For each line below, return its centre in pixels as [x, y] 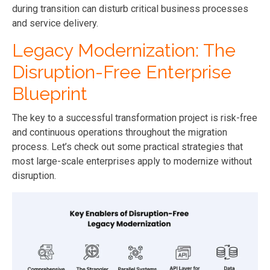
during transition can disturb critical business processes [130, 9]
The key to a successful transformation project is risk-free [135, 118]
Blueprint [50, 94]
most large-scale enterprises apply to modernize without [132, 162]
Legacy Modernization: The [124, 51]
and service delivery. [55, 24]
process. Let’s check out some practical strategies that [127, 147]
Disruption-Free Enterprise [122, 72]
